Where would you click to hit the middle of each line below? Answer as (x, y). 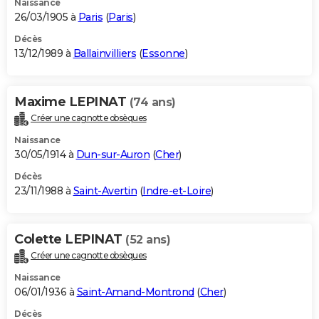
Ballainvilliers (104, 53)
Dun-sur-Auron (113, 154)
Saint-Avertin (105, 190)
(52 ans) (148, 239)
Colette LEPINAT (70, 239)
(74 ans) (152, 102)
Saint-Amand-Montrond (135, 292)
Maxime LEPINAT (72, 101)
